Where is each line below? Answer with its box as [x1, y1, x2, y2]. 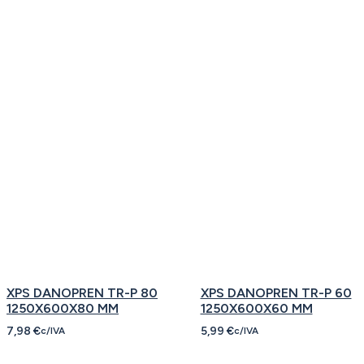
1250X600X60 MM [200, 301, 313, 316]
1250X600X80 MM [6, 301, 119, 316]
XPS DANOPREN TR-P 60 [200, 285, 352, 301]
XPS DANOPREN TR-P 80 [6, 285, 158, 301]
